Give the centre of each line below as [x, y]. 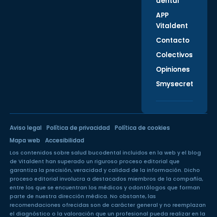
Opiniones [173, 69]
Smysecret [175, 84]
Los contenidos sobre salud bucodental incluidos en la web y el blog [105, 153]
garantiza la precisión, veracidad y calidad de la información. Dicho [105, 170]
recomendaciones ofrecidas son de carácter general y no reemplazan [108, 205]
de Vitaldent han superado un [52, 161]
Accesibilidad [65, 140]
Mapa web [25, 140]
